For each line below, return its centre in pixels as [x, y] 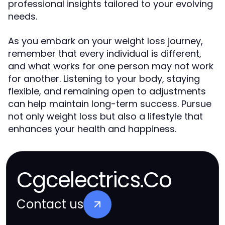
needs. [23, 16]
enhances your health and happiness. [92, 129]
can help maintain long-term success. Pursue [110, 104]
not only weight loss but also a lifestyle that [105, 116]
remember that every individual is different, [105, 53]
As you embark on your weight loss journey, [105, 41]
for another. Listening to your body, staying [104, 79]
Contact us [50, 204]
